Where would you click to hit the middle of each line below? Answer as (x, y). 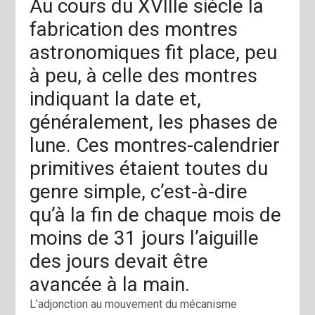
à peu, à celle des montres (144, 76)
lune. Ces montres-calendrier (155, 146)
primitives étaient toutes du (149, 169)
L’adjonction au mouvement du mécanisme (134, 304)
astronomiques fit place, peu (154, 53)
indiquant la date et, (116, 99)
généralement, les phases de (154, 122)
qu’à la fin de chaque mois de (156, 215)
